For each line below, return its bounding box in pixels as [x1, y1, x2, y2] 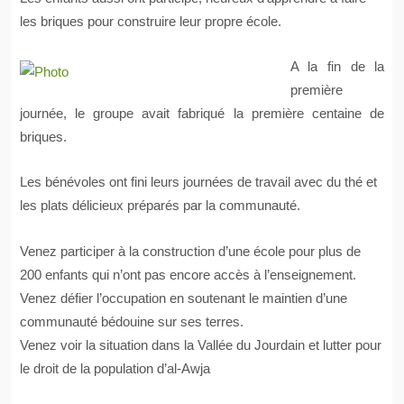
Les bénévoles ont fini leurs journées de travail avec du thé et [19, 174, 377, 190]
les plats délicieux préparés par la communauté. [19, 197, 300, 214]
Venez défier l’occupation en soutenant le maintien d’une [19, 289, 347, 306]
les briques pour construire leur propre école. [19, 13, 281, 29]
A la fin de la [289, 59, 385, 75]
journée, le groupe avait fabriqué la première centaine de [19, 106, 385, 122]
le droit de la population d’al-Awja [19, 360, 210, 376]
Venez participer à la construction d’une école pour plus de [19, 243, 361, 259]
